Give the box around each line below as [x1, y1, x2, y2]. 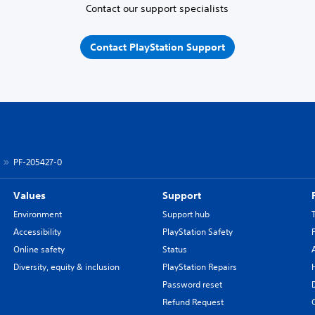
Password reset [162, 278, 222, 290]
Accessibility [13, 226, 61, 238]
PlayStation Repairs [162, 261, 237, 273]
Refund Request [162, 296, 224, 308]
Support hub [162, 208, 210, 220]
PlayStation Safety [162, 226, 233, 238]
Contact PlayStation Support [89, 40, 225, 53]
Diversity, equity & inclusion [13, 261, 120, 273]
